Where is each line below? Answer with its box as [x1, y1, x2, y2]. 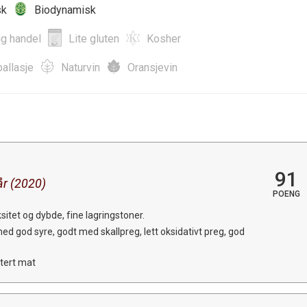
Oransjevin [127, 60, 177, 74]
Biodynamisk [34, 3, 96, 16]
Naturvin [61, 60, 100, 74]
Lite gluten [69, 32, 119, 45]
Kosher [147, 32, 181, 45]
